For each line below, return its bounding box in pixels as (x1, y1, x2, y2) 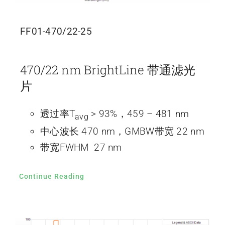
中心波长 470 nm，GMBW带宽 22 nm (40, 125, 204, 137)
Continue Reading (19, 172, 84, 180)
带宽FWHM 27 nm (40, 141, 122, 153)
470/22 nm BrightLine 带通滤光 (20, 61, 195, 78)
